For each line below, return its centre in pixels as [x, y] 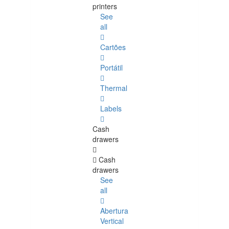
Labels [111, 109]
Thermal [114, 88]
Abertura [114, 211]
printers [105, 6]
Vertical [112, 221]
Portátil [111, 68]
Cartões [113, 47]
